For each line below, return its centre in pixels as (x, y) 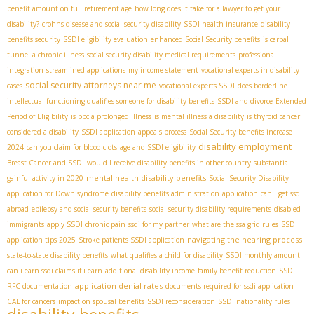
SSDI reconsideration (181, 302)
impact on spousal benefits (101, 302)
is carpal (276, 40)
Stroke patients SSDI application (131, 240)
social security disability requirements (210, 209)
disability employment (245, 147)
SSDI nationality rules (254, 302)
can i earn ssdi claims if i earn (55, 271)
